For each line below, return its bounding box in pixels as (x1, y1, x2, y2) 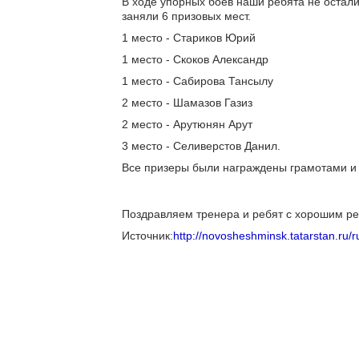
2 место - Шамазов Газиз (122, 96, 252, 109)
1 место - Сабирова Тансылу (122, 75, 273, 87)
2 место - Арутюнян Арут (122, 118, 252, 131)
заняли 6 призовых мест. (122, 10, 251, 22)
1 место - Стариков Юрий (122, 31, 256, 44)
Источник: (122, 229, 173, 242)
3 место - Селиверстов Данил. (122, 139, 280, 152)
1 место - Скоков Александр (122, 53, 268, 66)
